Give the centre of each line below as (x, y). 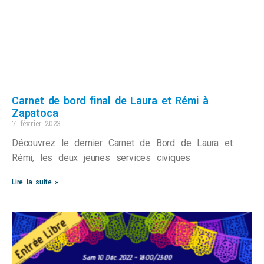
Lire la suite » (35, 182)
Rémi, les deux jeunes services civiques (101, 157)
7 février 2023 (37, 123)
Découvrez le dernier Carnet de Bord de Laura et (122, 143)
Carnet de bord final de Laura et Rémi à (110, 100)
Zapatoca (35, 113)
